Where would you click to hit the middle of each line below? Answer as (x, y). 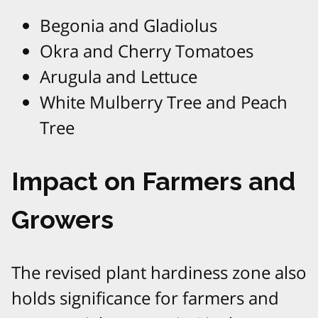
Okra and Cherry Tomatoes (147, 51)
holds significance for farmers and (145, 298)
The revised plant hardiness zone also (159, 273)
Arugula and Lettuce (119, 77)
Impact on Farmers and (153, 181)
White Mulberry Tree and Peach (164, 102)
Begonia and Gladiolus (128, 26)
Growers (62, 220)
